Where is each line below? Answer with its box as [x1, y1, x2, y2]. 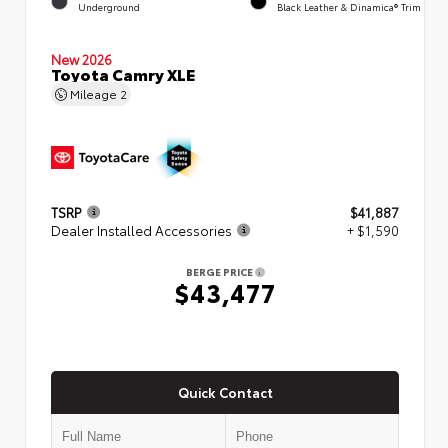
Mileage [67, 84, 120, 102]
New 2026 [51, 49, 112, 68]
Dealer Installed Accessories [51, 220, 232, 239]
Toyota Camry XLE [51, 61, 195, 85]
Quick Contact [177, 382, 273, 401]
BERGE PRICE [185, 263, 255, 279]
